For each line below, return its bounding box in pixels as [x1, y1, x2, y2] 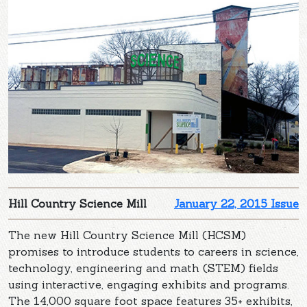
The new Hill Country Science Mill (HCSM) [8, 228, 246, 242]
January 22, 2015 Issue [174, 196, 299, 210]
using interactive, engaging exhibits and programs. [8, 277, 289, 291]
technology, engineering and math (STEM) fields [8, 260, 278, 275]
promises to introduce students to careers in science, [8, 244, 299, 258]
